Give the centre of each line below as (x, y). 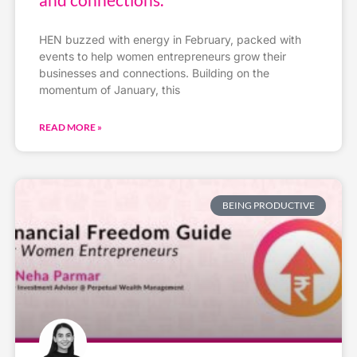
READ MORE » (70, 127)
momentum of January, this (109, 89)
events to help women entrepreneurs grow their (162, 56)
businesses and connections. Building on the (154, 73)
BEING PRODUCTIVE (268, 205)
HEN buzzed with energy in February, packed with (170, 39)
